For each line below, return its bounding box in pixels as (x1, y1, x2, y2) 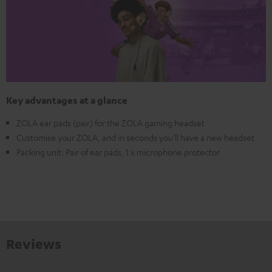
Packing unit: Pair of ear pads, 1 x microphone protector (16, 146, 220, 158)
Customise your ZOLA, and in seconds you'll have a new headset (16, 132, 254, 143)
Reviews (6, 235, 61, 253)
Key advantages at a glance (6, 94, 127, 107)
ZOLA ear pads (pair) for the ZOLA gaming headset (16, 117, 205, 129)
